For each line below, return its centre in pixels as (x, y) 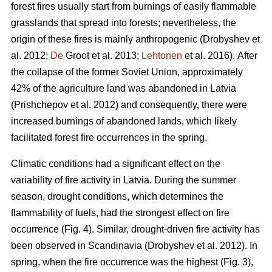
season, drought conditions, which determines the (117, 196)
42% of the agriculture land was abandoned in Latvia (124, 88)
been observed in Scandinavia (78, 245)
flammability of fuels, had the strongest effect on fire (120, 212)
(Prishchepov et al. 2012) (65, 104)
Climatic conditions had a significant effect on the (116, 163)
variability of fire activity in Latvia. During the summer (124, 180)
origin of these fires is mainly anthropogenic (105, 39)
